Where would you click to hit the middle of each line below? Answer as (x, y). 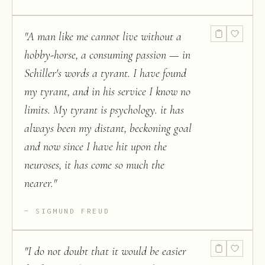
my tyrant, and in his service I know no (107, 92)
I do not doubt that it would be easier (107, 252)
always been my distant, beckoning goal (108, 129)
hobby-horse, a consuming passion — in (107, 55)
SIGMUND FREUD (73, 211)
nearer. (39, 184)
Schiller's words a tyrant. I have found (105, 74)
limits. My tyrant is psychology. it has (104, 110)
